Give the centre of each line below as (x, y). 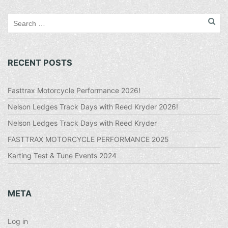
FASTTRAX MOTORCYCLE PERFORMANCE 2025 (88, 139)
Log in (18, 221)
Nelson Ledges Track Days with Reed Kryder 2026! (93, 107)
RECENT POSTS (40, 63)
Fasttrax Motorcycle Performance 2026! (74, 90)
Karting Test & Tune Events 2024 (62, 155)
